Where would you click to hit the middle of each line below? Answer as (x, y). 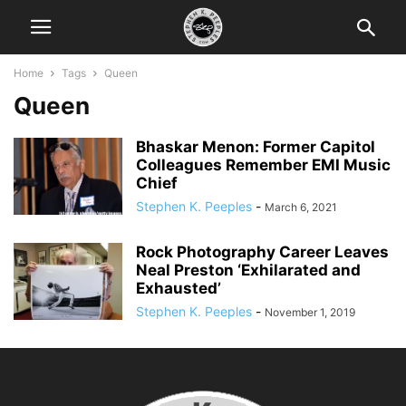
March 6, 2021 (301, 207)
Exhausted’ (179, 288)
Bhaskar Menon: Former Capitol (256, 147)
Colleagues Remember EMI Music (263, 165)
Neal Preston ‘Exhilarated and (248, 270)
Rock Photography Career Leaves (262, 252)
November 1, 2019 (310, 312)
